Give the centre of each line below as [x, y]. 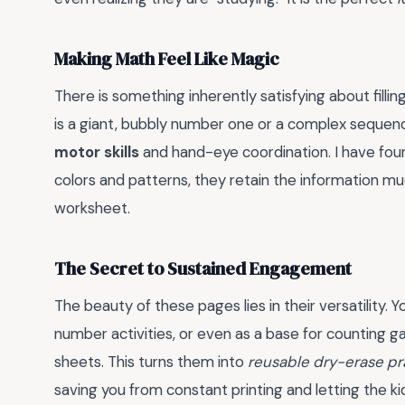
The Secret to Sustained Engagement [203, 268]
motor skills [97, 152]
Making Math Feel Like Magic [167, 59]
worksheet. [92, 208]
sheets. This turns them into [151, 362]
